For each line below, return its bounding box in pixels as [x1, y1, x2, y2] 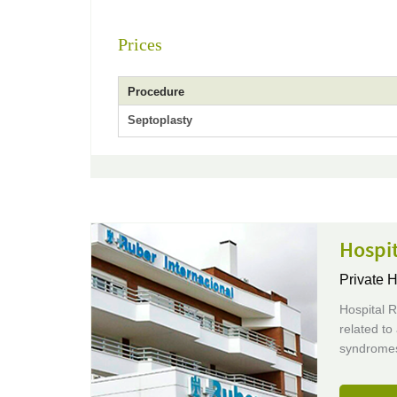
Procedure [128, 85, 184, 98]
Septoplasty [128, 113, 192, 127]
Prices [118, 35, 162, 54]
